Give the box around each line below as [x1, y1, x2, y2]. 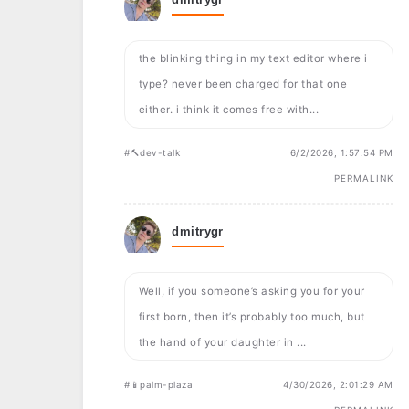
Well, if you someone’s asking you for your [138, 284, 365, 298]
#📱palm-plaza [124, 379, 194, 390]
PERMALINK [333, 172, 393, 184]
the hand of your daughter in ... [138, 335, 307, 349]
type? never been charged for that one [138, 78, 348, 91]
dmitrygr [172, 224, 224, 238]
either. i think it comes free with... [138, 103, 320, 117]
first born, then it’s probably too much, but [138, 309, 365, 323]
